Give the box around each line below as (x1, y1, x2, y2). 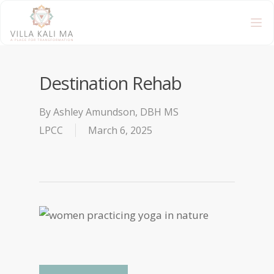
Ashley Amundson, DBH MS (53, 105, 179, 119)
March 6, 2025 (88, 124, 152, 137)
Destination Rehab (39, 71, 182, 95)
